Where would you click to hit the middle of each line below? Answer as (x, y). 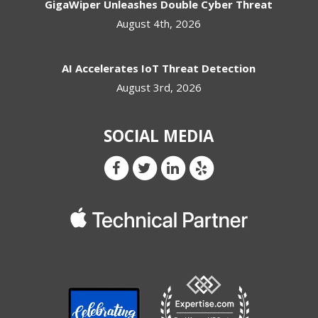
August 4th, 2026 (159, 24)
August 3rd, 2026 (159, 88)
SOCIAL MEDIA (159, 136)
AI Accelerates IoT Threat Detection (159, 68)
